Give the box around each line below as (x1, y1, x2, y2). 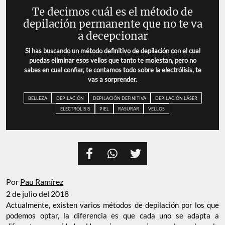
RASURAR (118, 106, 139, 111)
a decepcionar (77, 30, 148, 43)
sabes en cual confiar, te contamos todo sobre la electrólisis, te (24, 66, 201, 74)
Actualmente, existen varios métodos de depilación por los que (6, 200, 219, 210)
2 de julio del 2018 (6, 189, 69, 199)
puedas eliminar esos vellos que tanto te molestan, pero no (29, 56, 196, 65)
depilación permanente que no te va (23, 18, 202, 31)
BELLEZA (28, 95, 47, 101)
